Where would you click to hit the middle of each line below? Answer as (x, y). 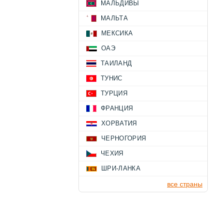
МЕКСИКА (117, 33)
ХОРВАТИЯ (119, 124)
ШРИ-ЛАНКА (121, 169)
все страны (185, 184)
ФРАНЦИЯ (117, 108)
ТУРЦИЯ (114, 93)
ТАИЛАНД (116, 63)
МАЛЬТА (114, 18)
